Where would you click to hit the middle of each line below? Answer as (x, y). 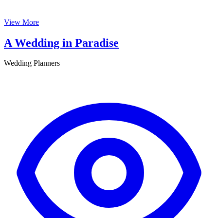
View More (21, 22)
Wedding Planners (32, 63)
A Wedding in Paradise (61, 43)
